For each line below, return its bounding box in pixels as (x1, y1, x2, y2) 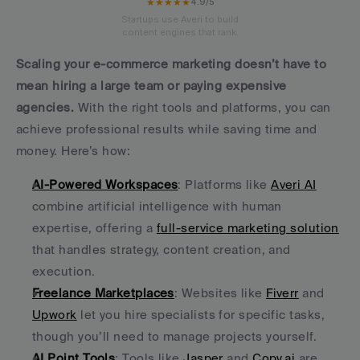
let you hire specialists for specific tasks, (76, 308, 325, 321)
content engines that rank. (121, 26, 239, 38)
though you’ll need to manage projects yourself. (32, 329, 317, 343)
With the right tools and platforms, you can (74, 100, 331, 114)
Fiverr (266, 286, 299, 300)
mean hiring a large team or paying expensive (16, 79, 287, 92)
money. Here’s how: (16, 144, 131, 157)
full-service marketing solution (156, 221, 339, 235)
